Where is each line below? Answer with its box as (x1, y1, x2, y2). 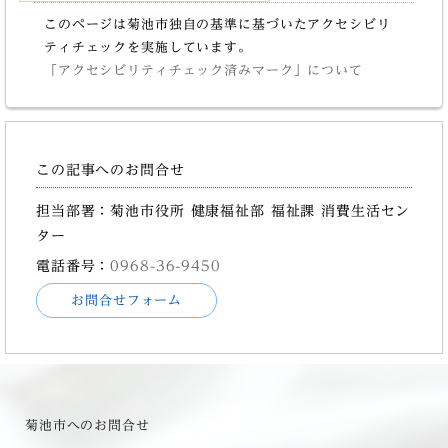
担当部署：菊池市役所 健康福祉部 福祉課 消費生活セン (36, 202, 411, 218)
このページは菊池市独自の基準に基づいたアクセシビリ (43, 17, 391, 31)
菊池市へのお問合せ (25, 418, 150, 432)
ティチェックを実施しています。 (43, 40, 252, 54)
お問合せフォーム (71, 293, 183, 307)
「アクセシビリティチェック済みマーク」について (43, 63, 363, 77)
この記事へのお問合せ (36, 161, 185, 177)
